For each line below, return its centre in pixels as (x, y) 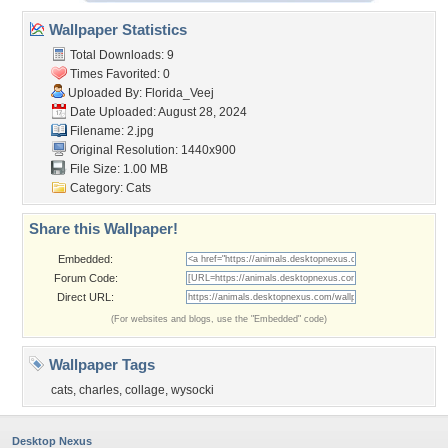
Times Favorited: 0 (118, 74)
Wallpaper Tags (100, 364)
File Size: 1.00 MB (117, 169)
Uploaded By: (105, 93)
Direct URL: (85, 297)
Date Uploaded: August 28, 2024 (157, 112)
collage (145, 390)
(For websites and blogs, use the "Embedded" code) (219, 319)
